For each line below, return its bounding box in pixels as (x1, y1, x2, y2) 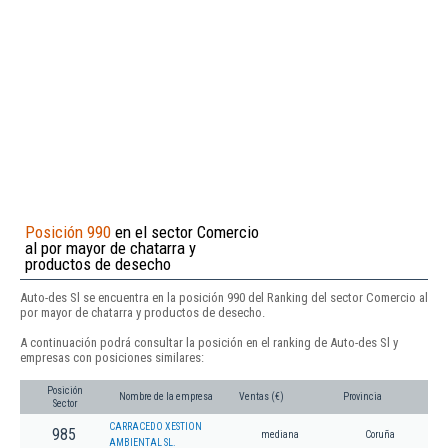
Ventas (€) (239, 391, 284, 403)
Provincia (343, 391, 382, 403)
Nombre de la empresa (119, 391, 213, 403)
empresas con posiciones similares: (20, 349, 204, 365)
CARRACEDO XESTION (109, 421, 202, 433)
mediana (261, 429, 299, 441)
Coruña (364, 429, 395, 441)
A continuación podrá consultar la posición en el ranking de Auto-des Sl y (20, 334, 398, 350)
